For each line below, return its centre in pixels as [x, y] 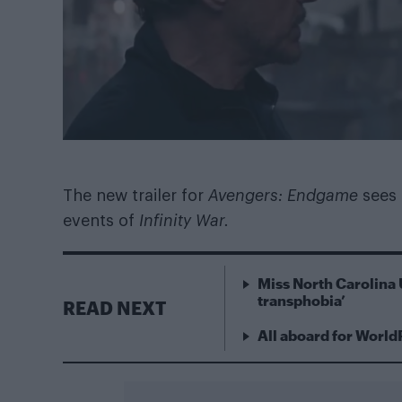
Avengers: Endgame [285, 195]
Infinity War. [184, 220]
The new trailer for [135, 195]
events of [101, 220]
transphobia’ [301, 300]
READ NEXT [114, 308]
